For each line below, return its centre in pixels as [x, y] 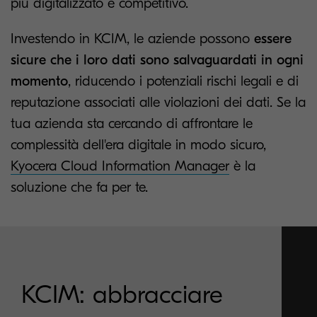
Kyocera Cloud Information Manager [120, 166]
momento [39, 81]
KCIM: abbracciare [122, 295]
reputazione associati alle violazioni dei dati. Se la [158, 102]
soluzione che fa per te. [79, 187]
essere [273, 39]
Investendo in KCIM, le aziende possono [132, 39]
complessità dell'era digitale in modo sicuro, [138, 145]
